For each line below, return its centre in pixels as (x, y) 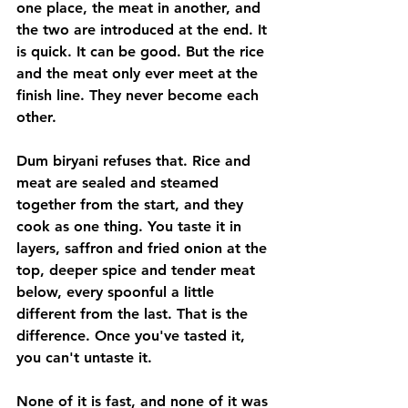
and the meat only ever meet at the (139, 73)
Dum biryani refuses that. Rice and (136, 160)
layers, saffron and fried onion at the (144, 248)
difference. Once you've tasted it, (133, 335)
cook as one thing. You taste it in (131, 226)
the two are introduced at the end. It (144, 29)
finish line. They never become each (140, 95)
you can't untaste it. (84, 357)
